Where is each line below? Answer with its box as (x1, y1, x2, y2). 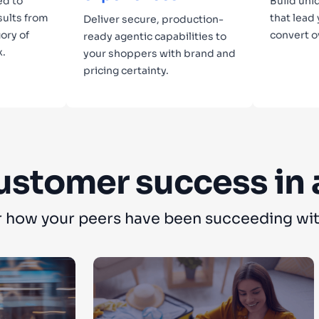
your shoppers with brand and (83, 46, 236, 60)
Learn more (100, 102, 169, 117)
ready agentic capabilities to (83, 29, 226, 43)
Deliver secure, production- (83, 12, 224, 26)
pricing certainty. (83, 63, 169, 77)
